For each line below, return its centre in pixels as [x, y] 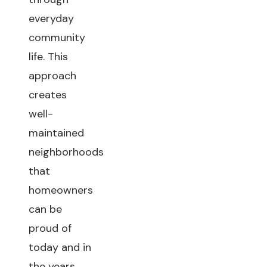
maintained [56, 133]
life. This [48, 57]
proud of [50, 228]
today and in [60, 247]
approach [52, 76]
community [57, 38]
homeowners [61, 190]
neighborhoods [66, 152]
